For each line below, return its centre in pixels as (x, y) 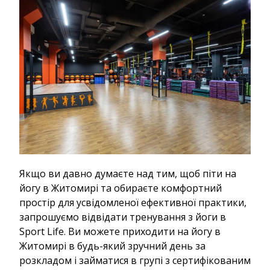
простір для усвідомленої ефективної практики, (133, 202)
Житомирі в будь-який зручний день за (112, 246)
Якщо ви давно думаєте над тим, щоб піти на (128, 173)
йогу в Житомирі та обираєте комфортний (121, 188)
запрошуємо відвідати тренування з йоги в (123, 217)
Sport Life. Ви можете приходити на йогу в (120, 231)
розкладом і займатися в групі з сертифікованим (135, 260)
